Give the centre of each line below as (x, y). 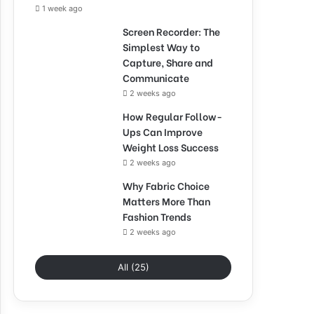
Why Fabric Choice (166, 185)
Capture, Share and (168, 62)
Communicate (156, 77)
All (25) (133, 267)
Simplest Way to (161, 47)
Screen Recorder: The (171, 31)
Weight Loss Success (172, 147)
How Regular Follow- (172, 116)
